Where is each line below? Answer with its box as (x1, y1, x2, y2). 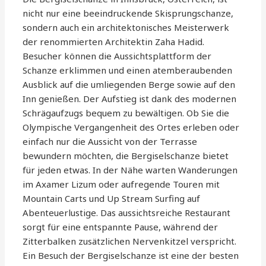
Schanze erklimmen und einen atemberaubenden (23, 64, 233, 77)
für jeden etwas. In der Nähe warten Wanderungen (23, 164, 238, 176)
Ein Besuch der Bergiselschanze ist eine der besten (23, 249, 239, 262)
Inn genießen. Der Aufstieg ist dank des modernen (23, 93, 237, 105)
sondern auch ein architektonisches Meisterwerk (23, 21, 230, 34)
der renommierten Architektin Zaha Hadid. (23, 36, 205, 48)
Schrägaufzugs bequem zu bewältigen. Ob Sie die (23, 107, 230, 119)
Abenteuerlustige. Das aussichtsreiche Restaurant (23, 207, 231, 219)
